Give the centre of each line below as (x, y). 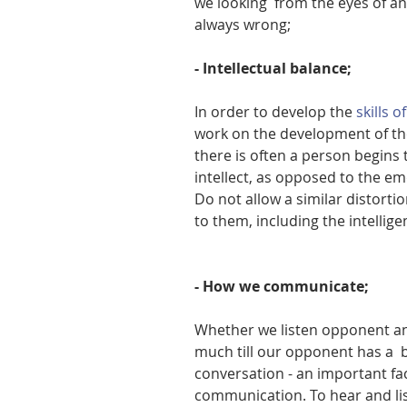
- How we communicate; (282, 286)
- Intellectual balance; (273, 68)
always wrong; (243, 24)
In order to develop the (275, 111)
